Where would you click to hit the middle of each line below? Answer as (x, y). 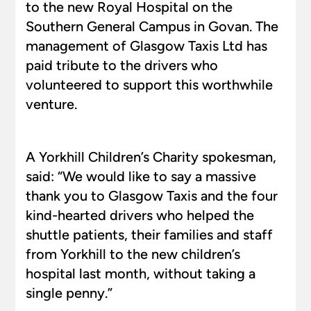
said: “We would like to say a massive (141, 176)
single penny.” (69, 293)
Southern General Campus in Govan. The (152, 26)
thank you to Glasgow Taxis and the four (152, 196)
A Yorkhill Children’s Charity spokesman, (151, 157)
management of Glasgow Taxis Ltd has (146, 46)
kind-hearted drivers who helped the (140, 215)
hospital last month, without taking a (141, 274)
